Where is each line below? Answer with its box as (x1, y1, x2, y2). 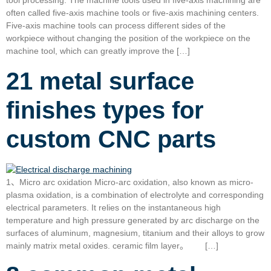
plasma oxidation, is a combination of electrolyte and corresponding (6, 189, 264, 200)
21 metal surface (6, 67, 194, 94)
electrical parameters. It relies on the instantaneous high (6, 202, 221, 212)
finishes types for (6, 96, 204, 123)
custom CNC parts (6, 125, 216, 152)
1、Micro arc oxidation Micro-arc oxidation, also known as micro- (6, 177, 253, 187)
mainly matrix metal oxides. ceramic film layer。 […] (6, 240, 218, 250)
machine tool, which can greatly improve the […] (6, 46, 190, 56)
